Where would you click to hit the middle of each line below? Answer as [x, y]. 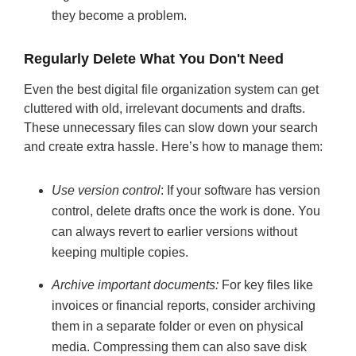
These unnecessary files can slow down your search [171, 128]
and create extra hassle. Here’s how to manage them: [173, 147]
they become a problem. [119, 15]
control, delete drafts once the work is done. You [186, 211]
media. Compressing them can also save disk [179, 347]
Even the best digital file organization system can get [171, 89]
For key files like [266, 285]
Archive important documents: [135, 285]
